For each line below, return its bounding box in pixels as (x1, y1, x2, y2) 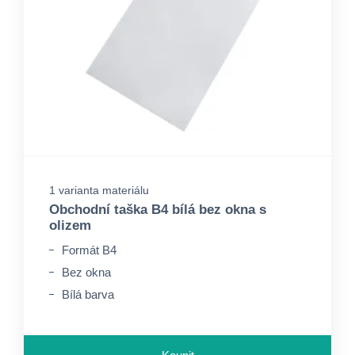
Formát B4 (62, 243, 116, 257)
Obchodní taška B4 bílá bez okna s (49, 202, 266, 217)
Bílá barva (62, 288, 114, 301)
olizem (49, 218, 91, 233)
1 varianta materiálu (49, 184, 149, 197)
